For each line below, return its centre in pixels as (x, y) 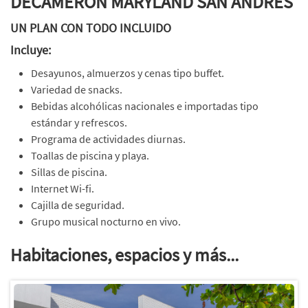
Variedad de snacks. (77, 89)
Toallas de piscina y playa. (90, 155)
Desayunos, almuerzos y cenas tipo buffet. (128, 73)
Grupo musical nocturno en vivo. (106, 221)
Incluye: (31, 50)
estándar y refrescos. (79, 122)
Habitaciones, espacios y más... (124, 255)
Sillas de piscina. (69, 172)
